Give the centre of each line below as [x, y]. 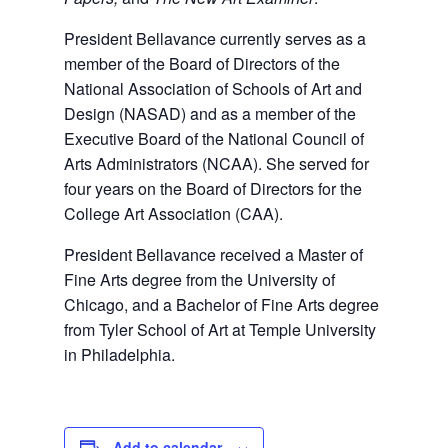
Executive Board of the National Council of [214, 139]
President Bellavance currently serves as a [215, 39]
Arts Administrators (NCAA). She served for [216, 164]
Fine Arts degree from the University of [199, 280]
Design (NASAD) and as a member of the [210, 114]
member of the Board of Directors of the [202, 64]
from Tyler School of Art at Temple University [220, 330]
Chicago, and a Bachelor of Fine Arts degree [221, 305]
